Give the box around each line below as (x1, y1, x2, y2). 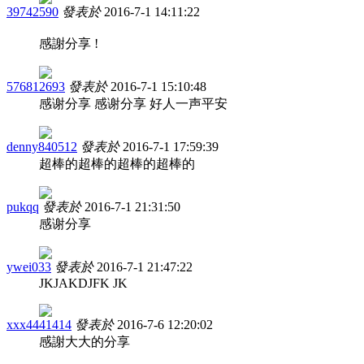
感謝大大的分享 (39, 334, 130, 349)
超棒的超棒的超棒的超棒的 (39, 156, 195, 171)
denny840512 (6, 139, 77, 154)
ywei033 (6, 259, 51, 274)
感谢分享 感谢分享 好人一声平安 (39, 96, 227, 110)
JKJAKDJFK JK (39, 275, 128, 290)
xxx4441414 (6, 317, 71, 331)
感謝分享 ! (39, 36, 98, 50)
